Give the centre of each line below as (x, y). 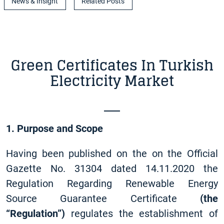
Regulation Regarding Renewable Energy (112, 183)
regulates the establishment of (141, 213)
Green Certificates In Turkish (112, 65)
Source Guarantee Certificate (103, 198)
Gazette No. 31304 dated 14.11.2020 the (112, 168)
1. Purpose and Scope (54, 128)
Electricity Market (112, 81)
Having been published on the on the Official (112, 153)
